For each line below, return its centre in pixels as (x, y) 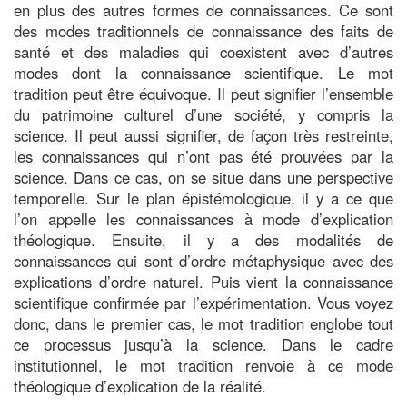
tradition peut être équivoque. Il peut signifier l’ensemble (203, 93)
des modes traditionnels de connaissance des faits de (203, 30)
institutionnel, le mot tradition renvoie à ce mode (203, 365)
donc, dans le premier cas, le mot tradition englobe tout (203, 323)
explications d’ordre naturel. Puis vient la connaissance (203, 281)
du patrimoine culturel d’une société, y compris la (203, 114)
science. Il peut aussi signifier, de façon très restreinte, (203, 135)
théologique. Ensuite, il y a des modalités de (203, 239)
